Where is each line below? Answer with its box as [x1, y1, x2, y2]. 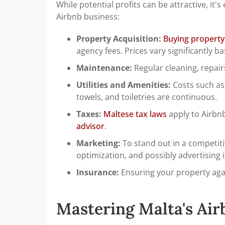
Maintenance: [76, 62, 132, 74]
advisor [76, 121, 104, 132]
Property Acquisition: [76, 33, 161, 45]
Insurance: [76, 167, 119, 178]
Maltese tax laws [103, 108, 167, 120]
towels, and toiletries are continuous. [76, 91, 217, 103]
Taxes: [76, 108, 101, 120]
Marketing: [76, 138, 121, 149]
